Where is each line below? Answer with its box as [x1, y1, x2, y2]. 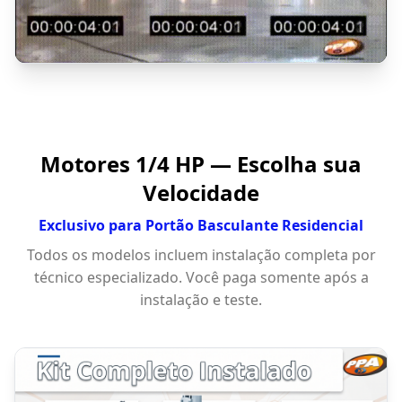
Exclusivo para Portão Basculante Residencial [39, 214, 363, 235]
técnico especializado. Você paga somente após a [33, 267, 369, 287]
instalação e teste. [140, 289, 262, 310]
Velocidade [143, 177, 259, 207]
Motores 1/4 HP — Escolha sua [40, 148, 362, 179]
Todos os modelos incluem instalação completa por [26, 244, 376, 265]
